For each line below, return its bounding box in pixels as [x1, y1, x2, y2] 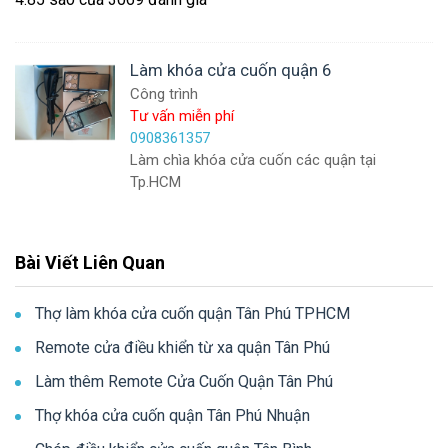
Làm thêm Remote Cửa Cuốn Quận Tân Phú [35, 372, 333, 391]
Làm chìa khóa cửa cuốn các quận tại [130, 151, 376, 169]
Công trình [130, 85, 198, 103]
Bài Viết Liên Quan [15, 252, 165, 273]
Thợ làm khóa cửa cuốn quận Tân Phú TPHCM [35, 304, 350, 323]
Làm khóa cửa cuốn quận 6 [130, 60, 332, 80]
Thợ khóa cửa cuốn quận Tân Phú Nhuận [35, 406, 310, 425]
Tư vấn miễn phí [130, 107, 234, 125]
